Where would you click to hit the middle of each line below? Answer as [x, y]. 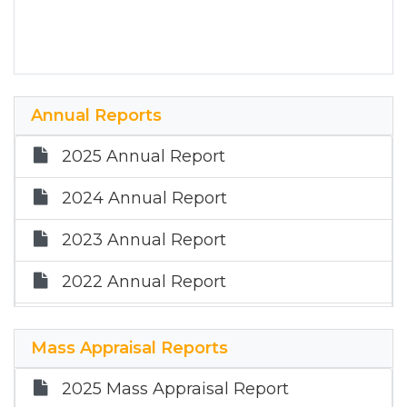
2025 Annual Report [144, 156]
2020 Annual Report [144, 365]
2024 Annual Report [144, 198]
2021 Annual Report [142, 323]
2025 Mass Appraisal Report [175, 389]
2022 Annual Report [144, 282]
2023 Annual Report [144, 240]
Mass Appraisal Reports [129, 348]
